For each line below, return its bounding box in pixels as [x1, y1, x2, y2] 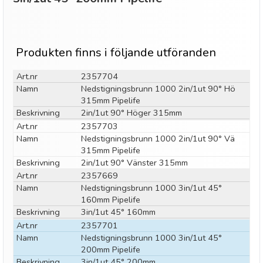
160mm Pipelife [81, 194, 140, 205]
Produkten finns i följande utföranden [16, 45, 216, 60]
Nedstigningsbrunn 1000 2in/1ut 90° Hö [81, 83, 235, 95]
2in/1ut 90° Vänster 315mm [81, 157, 188, 168]
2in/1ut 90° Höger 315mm [81, 107, 182, 119]
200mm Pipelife [81, 244, 140, 255]
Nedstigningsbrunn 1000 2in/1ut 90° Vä [81, 133, 235, 144]
